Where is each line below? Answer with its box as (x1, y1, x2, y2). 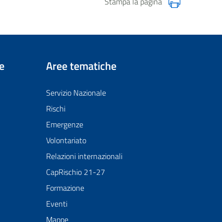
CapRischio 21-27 (46, 166, 105, 178)
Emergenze (46, 118, 83, 130)
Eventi (46, 198, 67, 210)
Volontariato (46, 134, 86, 146)
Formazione (46, 182, 84, 194)
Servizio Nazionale (46, 87, 106, 99)
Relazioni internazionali (46, 150, 122, 162)
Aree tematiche (46, 57, 116, 74)
